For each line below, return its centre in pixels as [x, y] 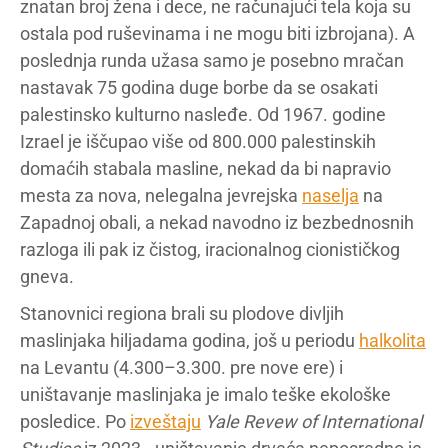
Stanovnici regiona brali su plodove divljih [182, 313]
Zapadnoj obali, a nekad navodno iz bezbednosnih [217, 222]
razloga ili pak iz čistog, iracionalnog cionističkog [210, 249]
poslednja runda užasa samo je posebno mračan [212, 60]
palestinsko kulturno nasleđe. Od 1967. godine [203, 114]
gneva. [47, 276]
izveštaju [165, 421]
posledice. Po [75, 421]
